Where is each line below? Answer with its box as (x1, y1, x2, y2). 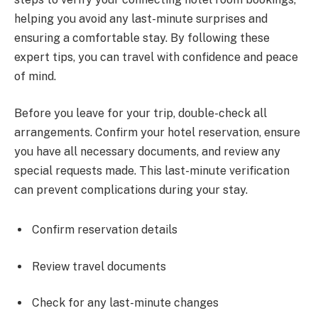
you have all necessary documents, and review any (14, 145, 280, 159)
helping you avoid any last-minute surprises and (14, 12, 268, 26)
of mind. (14, 70, 56, 84)
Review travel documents (32, 259, 166, 273)
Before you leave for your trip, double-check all (14, 106, 267, 121)
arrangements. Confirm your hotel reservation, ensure (14, 126, 300, 140)
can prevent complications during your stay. (14, 183, 248, 197)
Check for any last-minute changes (32, 296, 219, 310)
